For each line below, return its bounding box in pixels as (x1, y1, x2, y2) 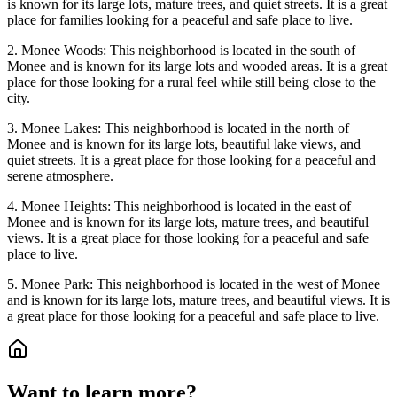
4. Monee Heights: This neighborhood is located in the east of (7, 198, 351, 214)
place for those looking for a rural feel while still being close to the (7, 74, 376, 90)
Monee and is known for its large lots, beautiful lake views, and (7, 136, 361, 152)
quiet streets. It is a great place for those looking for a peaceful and (7, 152, 376, 168)
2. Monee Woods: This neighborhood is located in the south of (7, 43, 355, 58)
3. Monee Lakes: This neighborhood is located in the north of (7, 121, 349, 136)
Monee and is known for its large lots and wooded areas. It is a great (7, 58, 387, 74)
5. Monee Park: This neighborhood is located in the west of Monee (7, 276, 380, 292)
